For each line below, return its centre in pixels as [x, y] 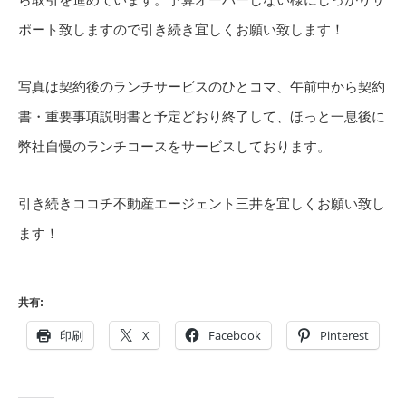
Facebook [235, 335]
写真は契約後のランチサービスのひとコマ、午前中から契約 [202, 87]
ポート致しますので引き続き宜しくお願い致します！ [181, 29]
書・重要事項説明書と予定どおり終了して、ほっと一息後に [202, 116]
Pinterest [344, 335]
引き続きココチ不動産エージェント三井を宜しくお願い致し [202, 203]
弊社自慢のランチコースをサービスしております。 [174, 146]
